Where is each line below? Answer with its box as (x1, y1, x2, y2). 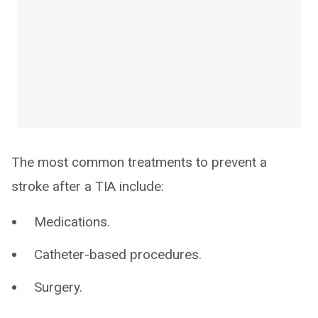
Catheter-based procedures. (34, 246, 202, 263)
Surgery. (34, 279, 82, 296)
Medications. (34, 214, 110, 231)
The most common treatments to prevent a (11, 154, 267, 171)
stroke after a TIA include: (11, 178, 164, 195)
